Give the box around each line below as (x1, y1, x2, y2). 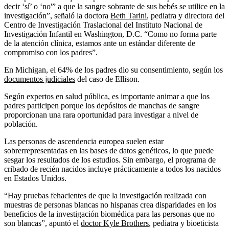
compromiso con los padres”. (4, 48, 98, 57)
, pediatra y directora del (147, 11, 224, 20)
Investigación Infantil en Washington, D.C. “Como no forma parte (4, 30, 217, 39)
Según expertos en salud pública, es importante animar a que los (4, 92, 210, 101)
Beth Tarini (110, 11, 147, 20)
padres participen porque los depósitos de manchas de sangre (4, 101, 199, 110)
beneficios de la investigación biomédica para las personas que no (4, 210, 215, 219)
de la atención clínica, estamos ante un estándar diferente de (4, 39, 195, 48)
